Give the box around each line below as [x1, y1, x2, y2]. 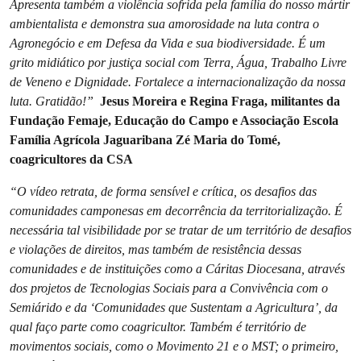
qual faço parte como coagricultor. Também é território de [10, 318, 306, 334]
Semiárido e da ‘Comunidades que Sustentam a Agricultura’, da [10, 299, 338, 315]
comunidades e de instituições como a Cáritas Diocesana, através [10, 260, 345, 276]
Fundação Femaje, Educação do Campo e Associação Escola [10, 112, 338, 128]
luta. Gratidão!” [10, 93, 93, 109]
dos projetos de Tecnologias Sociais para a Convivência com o [10, 280, 328, 296]
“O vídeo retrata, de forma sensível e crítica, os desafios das [10, 183, 317, 199]
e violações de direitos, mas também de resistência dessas [10, 241, 301, 257]
